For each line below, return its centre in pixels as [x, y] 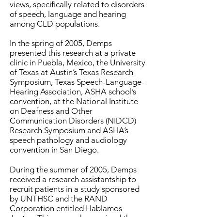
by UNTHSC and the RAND [59, 199]
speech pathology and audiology [68, 140]
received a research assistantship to [73, 179]
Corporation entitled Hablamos [66, 208]
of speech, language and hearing [68, 14]
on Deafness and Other [51, 111]
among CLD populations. [55, 24]
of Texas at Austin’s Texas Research [71, 72]
